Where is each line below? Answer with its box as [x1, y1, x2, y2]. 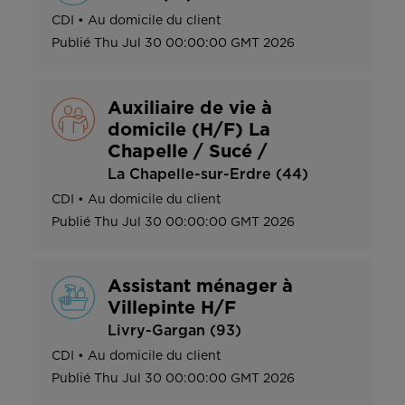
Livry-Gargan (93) [108, 324, 241, 339]
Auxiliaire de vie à [108, 99, 272, 118]
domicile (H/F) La [108, 120, 270, 139]
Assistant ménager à [108, 278, 293, 297]
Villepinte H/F [108, 299, 236, 318]
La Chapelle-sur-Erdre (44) [108, 166, 308, 182]
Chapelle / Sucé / [108, 142, 268, 161]
